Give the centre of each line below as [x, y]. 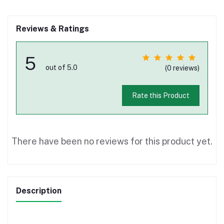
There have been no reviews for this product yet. [112, 141]
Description [39, 191]
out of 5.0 [61, 67]
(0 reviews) [182, 68]
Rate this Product [160, 95]
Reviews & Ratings [52, 28]
